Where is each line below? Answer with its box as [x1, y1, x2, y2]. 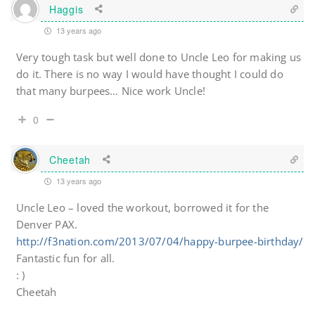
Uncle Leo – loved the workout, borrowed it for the [16, 200, 269, 215]
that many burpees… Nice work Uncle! [16, 84, 205, 98]
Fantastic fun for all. [16, 251, 115, 266]
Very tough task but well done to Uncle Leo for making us [16, 50, 302, 65]
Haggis [49, 1, 84, 16]
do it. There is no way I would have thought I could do [16, 67, 283, 82]
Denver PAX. [16, 217, 78, 232]
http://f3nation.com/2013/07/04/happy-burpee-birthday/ [16, 234, 304, 249]
